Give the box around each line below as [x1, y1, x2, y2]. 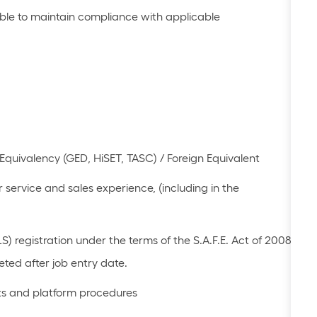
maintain [30, 10, 75, 23]
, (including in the [153, 181, 239, 195]
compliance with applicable [78, 10, 220, 23]
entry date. [71, 256, 127, 270]
